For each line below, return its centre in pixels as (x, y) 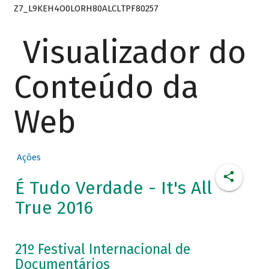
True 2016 (54, 208)
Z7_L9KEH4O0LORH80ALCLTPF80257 (86, 8)
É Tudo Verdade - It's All (113, 188)
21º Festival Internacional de (102, 250)
